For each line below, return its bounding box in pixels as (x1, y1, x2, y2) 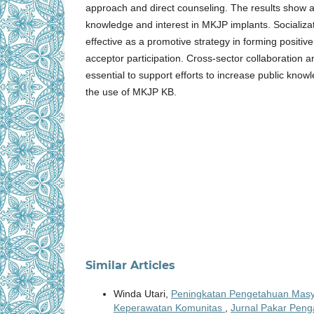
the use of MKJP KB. (86, 86, 177, 98)
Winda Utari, (114, 287, 171, 299)
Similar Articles (86, 258, 175, 272)
